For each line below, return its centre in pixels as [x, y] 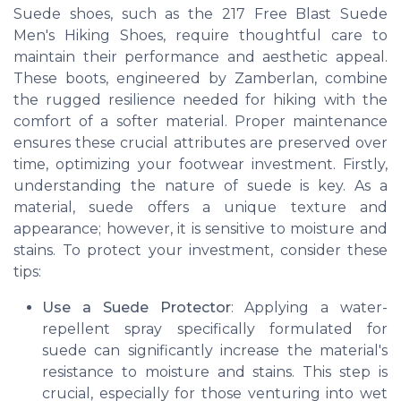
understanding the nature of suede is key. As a [200, 186]
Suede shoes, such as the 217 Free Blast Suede [200, 14]
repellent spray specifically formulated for [215, 329]
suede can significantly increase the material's [215, 351]
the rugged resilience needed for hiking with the [200, 100]
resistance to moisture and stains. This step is [215, 372]
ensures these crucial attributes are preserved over [200, 143]
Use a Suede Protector [137, 308]
